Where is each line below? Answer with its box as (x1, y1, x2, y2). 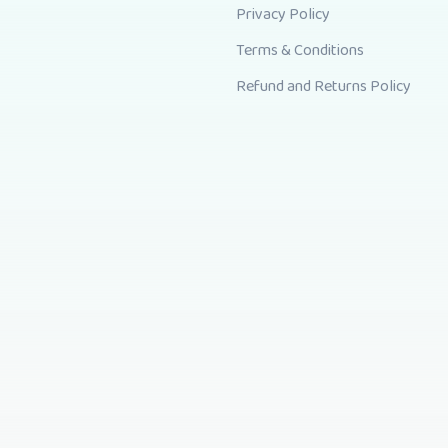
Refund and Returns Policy (236, 74, 411, 99)
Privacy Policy (236, 2, 330, 27)
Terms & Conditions (236, 38, 364, 63)
